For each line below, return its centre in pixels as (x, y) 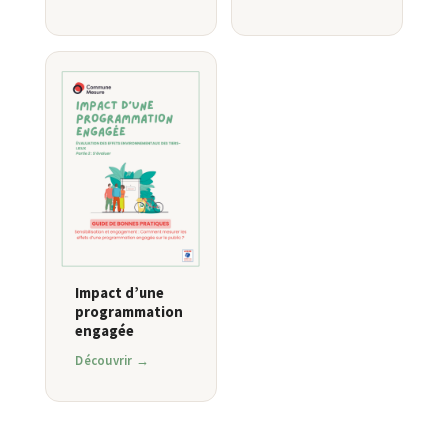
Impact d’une (120, 293)
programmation (129, 312)
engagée (105, 331)
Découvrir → (112, 359)
